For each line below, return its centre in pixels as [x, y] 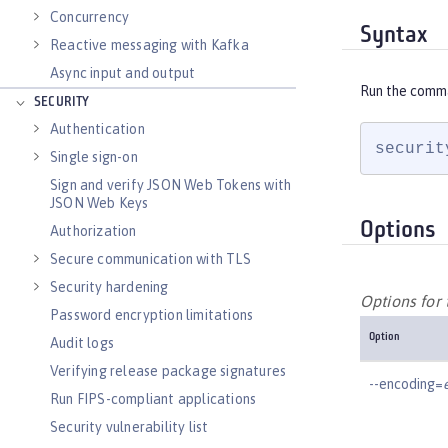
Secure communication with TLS [150, 259]
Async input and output [123, 73]
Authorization [93, 231]
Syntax [393, 35]
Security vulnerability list [129, 427]
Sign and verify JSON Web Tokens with [171, 185]
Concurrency [90, 17]
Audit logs [82, 343]
